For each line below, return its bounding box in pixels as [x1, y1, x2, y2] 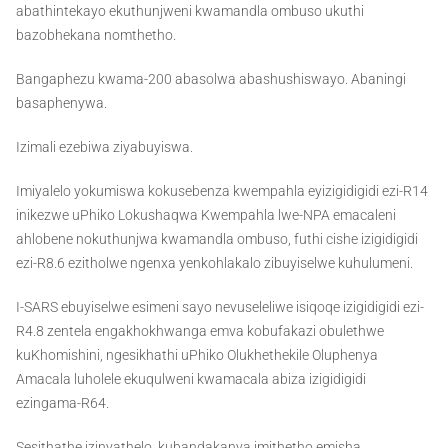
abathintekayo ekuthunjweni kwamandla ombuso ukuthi [16, 3, 364, 20]
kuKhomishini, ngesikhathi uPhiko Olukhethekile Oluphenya [16, 347, 378, 364]
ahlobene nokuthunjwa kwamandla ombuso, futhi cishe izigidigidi [16, 231, 418, 248]
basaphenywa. [16, 95, 107, 112]
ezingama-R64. [16, 395, 109, 412]
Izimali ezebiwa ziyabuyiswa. [16, 139, 193, 156]
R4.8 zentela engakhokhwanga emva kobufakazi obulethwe [16, 323, 384, 340]
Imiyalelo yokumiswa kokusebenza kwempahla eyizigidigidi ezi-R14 [16, 183, 428, 200]
